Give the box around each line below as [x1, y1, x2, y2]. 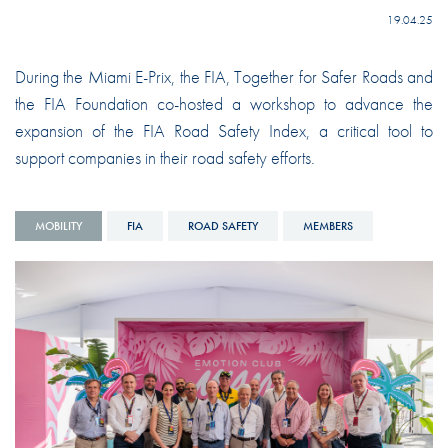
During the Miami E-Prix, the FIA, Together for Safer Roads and [14, 64, 434, 88]
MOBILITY [34, 217, 82, 234]
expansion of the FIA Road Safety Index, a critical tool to [14, 118, 434, 142]
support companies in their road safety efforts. [14, 145, 323, 169]
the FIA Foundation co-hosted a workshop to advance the [14, 91, 434, 115]
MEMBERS [302, 217, 353, 234]
